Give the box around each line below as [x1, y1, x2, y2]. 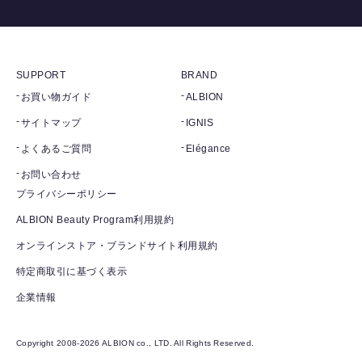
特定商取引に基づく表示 [16, 266, 128, 278]
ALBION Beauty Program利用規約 [16, 214, 174, 226]
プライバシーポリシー [16, 188, 117, 200]
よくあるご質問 [21, 143, 92, 155]
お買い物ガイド [21, 91, 92, 103]
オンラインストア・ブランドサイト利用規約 [16, 240, 218, 252]
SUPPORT [16, 69, 66, 82]
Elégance [186, 143, 231, 155]
